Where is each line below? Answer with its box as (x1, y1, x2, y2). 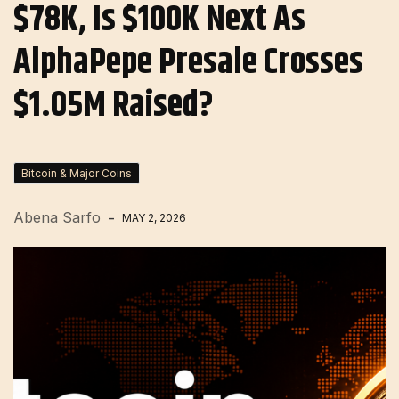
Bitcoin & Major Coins (21, 167, 132, 180)
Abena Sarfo (13, 208, 101, 226)
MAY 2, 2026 (122, 211, 186, 224)
